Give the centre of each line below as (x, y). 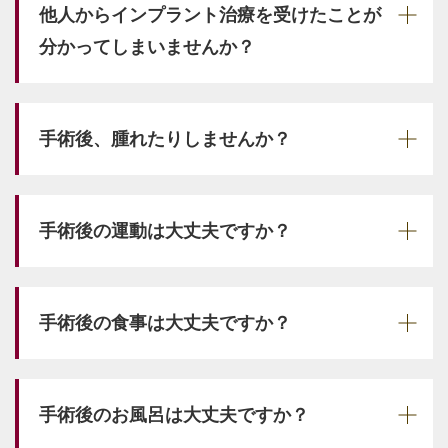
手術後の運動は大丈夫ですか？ (165, 230)
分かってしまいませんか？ (147, 46)
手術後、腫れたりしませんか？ (165, 138)
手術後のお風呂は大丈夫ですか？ (174, 414)
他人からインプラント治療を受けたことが (210, 14)
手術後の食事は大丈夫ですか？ (165, 322)
